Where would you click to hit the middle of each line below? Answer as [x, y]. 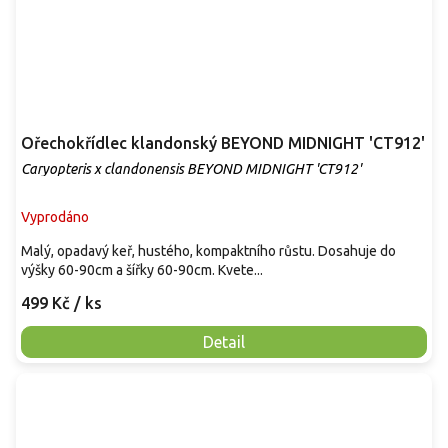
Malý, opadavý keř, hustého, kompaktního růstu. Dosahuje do [208, 250]
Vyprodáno [55, 216]
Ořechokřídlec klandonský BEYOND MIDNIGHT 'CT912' [223, 142]
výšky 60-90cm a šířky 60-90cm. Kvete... [142, 269]
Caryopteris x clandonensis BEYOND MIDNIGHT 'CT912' [191, 168]
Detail [224, 341]
